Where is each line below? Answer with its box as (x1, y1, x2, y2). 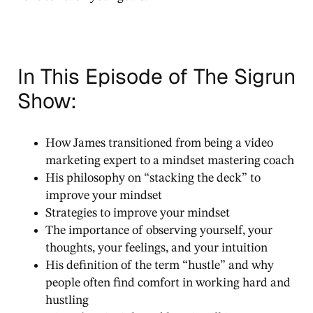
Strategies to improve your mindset (45, 206, 230, 219)
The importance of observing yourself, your (45, 224, 272, 237)
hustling (45, 293, 89, 307)
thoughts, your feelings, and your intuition (45, 241, 268, 254)
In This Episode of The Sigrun (17, 62, 296, 90)
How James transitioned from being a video (45, 136, 273, 150)
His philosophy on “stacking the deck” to (45, 171, 261, 184)
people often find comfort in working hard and (45, 276, 291, 289)
